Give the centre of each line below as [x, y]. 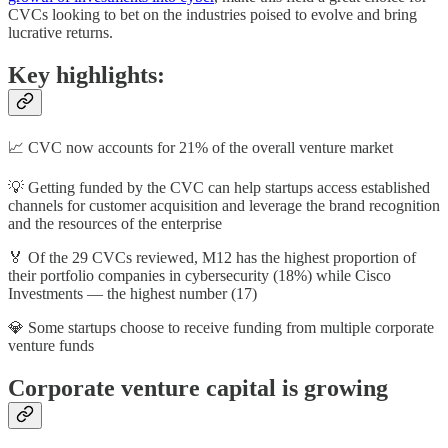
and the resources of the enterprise [115, 224]
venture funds [51, 346]
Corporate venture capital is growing [198, 388]
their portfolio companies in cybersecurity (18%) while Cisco [199, 276]
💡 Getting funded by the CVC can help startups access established [219, 188]
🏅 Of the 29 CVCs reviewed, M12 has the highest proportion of [212, 258]
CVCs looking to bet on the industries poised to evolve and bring [212, 15]
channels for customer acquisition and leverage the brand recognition [224, 206]
